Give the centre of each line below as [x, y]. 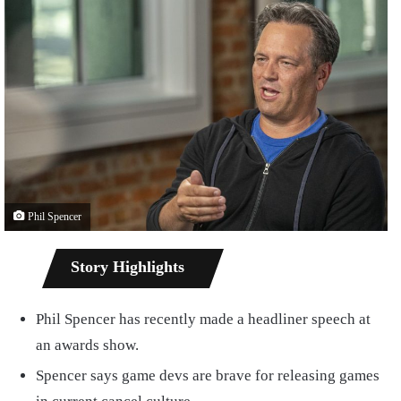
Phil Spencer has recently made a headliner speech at [203, 320]
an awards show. [87, 346]
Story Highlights [128, 267]
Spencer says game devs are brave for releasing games [208, 376]
